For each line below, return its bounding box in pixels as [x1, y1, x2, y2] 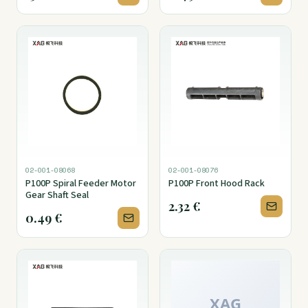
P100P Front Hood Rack [168, 177, 265, 191]
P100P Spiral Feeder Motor [25, 177, 136, 191]
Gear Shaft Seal [25, 188, 89, 203]
